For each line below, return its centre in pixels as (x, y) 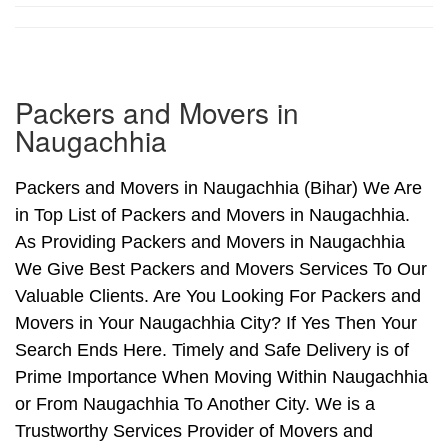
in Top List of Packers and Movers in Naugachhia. (212, 215)
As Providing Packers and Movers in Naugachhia (210, 242)
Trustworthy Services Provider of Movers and (194, 431)
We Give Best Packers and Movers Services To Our (221, 269)
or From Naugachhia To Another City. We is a (195, 404)
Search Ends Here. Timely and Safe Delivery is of (212, 350)
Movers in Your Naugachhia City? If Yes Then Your (216, 323)
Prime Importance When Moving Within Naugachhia (221, 377)
